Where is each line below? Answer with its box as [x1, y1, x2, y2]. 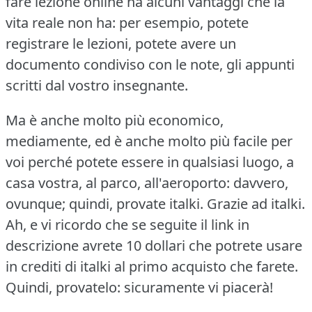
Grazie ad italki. [207, 194, 305, 213]
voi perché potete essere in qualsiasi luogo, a [6, 152, 294, 171]
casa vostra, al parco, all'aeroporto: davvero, [6, 173, 288, 192]
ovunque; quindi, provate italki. [6, 194, 203, 213]
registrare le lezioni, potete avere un [6, 33, 236, 53]
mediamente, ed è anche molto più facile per [6, 131, 292, 150]
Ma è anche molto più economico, [6, 110, 224, 130]
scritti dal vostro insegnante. [6, 75, 188, 95]
